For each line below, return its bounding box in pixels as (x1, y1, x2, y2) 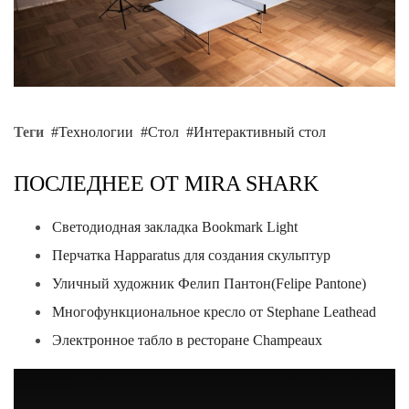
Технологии (58, 123, 133, 140)
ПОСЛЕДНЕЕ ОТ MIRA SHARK (14, 171, 319, 195)
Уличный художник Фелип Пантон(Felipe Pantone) (52, 276, 366, 292)
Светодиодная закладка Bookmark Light (52, 219, 298, 236)
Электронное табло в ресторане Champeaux (52, 332, 322, 349)
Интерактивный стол (194, 123, 326, 140)
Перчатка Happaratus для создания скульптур (52, 247, 330, 264)
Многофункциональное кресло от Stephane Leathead (52, 304, 376, 320)
